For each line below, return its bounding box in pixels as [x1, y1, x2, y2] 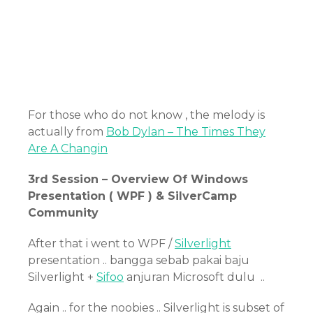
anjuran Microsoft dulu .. [124, 270, 265, 284]
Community [28, 206, 99, 219]
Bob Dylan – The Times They [106, 125, 265, 138]
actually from [28, 125, 106, 138]
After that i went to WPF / [28, 237, 175, 250]
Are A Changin [28, 142, 108, 155]
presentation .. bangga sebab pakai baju [28, 254, 249, 267]
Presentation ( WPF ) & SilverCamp [28, 189, 237, 203]
